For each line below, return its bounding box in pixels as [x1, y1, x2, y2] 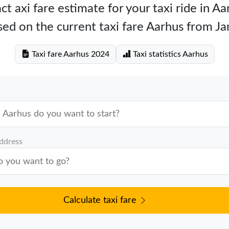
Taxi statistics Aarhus [130, 50, 208, 58]
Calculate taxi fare [63, 195, 139, 204]
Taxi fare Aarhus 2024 [29, 50, 109, 58]
